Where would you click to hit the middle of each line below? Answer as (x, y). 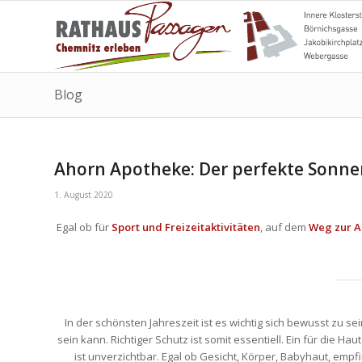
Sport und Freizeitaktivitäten (184, 227)
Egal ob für (82, 227)
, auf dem (284, 227)
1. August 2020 (84, 195)
